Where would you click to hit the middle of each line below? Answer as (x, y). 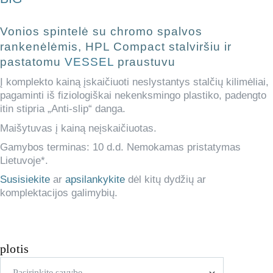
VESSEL (89, 62)
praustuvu (145, 62)
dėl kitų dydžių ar (165, 180)
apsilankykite (95, 180)
